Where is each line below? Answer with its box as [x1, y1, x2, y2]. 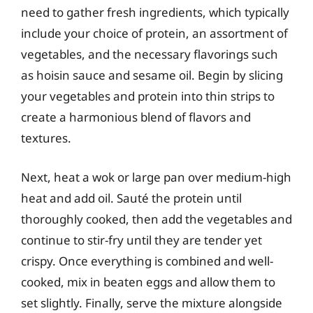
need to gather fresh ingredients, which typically [21, 4, 289, 20]
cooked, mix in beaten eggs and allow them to [21, 273, 275, 290]
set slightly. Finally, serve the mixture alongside [21, 294, 282, 311]
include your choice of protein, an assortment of [21, 25, 288, 41]
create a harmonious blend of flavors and [21, 109, 251, 125]
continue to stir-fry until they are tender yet [21, 231, 262, 248]
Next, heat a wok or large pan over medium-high [21, 168, 291, 185]
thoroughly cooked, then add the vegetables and [21, 210, 292, 227]
